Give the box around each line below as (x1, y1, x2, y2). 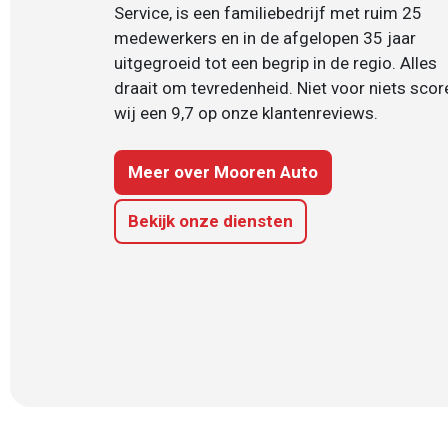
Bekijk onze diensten (128, 210, 293, 231)
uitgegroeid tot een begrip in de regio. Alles (114, 52, 437, 73)
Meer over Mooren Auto (128, 161, 318, 182)
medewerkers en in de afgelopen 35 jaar (114, 27, 416, 48)
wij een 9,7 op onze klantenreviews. (114, 102, 378, 123)
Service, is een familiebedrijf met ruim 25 (114, 2, 422, 23)
